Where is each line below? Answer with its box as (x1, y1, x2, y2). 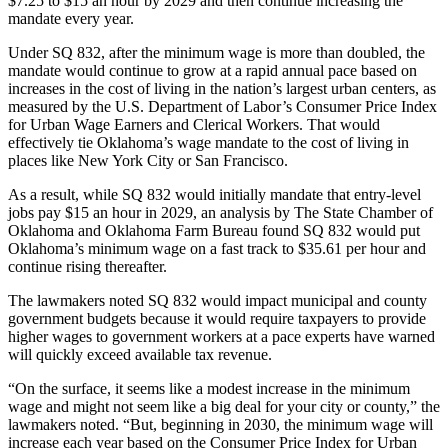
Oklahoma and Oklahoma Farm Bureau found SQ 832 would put (8, 221, 420, 239)
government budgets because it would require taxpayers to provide (8, 309, 426, 327)
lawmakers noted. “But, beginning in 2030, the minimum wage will (8, 415, 433, 433)
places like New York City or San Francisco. (8, 151, 288, 169)
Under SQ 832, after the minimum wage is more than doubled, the (8, 43, 425, 61)
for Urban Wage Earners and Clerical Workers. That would (8, 115, 380, 133)
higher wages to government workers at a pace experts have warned (8, 327, 435, 345)
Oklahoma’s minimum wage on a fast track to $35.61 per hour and (8, 239, 426, 257)
